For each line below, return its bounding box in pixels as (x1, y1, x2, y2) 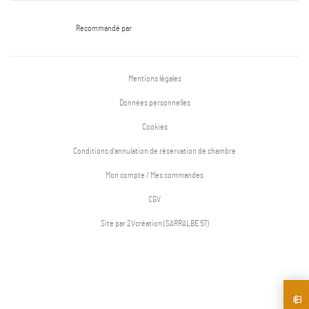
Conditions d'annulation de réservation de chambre (73, 147, 236, 156)
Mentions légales (128, 74, 181, 83)
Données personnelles (119, 99, 190, 108)
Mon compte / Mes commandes (106, 171, 203, 180)
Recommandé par (76, 24, 137, 33)
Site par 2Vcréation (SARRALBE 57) (100, 219, 209, 228)
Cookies (141, 123, 168, 132)
